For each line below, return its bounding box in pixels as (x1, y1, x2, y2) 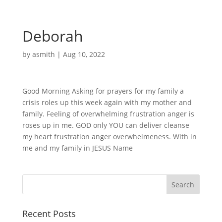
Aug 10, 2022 (62, 50, 105, 59)
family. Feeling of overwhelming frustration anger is (22, 109, 194, 118)
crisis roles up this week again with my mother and (22, 98, 192, 107)
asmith (32, 50, 55, 59)
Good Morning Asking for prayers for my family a (22, 86, 184, 96)
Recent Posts (22, 208, 76, 220)
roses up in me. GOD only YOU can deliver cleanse (22, 120, 189, 130)
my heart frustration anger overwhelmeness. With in (22, 132, 197, 141)
